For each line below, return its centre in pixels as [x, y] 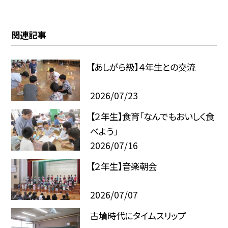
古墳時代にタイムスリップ [138, 216]
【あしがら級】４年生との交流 [142, 67]
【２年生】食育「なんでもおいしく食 [152, 117]
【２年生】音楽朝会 [123, 166]
